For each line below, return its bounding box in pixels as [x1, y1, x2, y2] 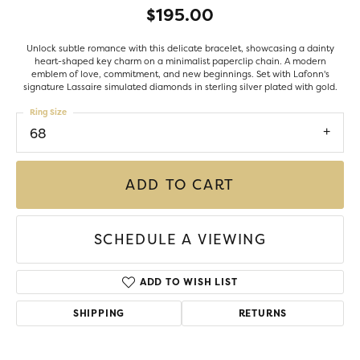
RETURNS [238, 306, 288, 321]
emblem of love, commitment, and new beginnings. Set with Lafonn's [31, 67, 329, 80]
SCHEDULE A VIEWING [93, 229, 267, 249]
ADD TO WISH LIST [139, 275, 238, 289]
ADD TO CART [125, 175, 235, 195]
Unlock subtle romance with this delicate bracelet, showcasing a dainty [26, 42, 334, 55]
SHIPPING [72, 306, 125, 321]
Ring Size [30, 107, 67, 117]
